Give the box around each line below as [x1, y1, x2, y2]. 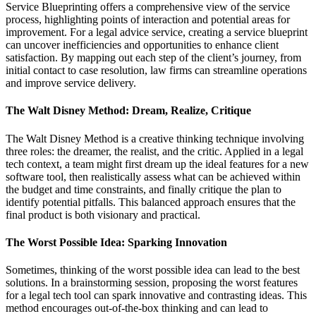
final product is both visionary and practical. [6, 208, 200, 221]
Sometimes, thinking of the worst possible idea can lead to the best [6, 264, 300, 276]
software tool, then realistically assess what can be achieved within [6, 170, 300, 183]
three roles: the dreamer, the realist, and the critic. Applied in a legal [6, 145, 303, 157]
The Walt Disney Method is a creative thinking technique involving [6, 132, 304, 145]
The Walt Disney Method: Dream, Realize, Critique [6, 104, 251, 117]
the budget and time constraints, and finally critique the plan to [6, 183, 281, 195]
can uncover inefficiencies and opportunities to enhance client [6, 38, 279, 51]
